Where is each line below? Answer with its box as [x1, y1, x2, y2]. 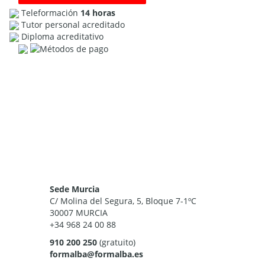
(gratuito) [96, 237, 135, 248]
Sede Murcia [49, 183, 99, 195]
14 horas [80, 7, 115, 18]
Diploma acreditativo [21, 30, 104, 42]
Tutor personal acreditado [21, 18, 125, 30]
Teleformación [21, 7, 80, 18]
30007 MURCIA [49, 207, 108, 219]
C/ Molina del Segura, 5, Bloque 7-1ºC [49, 195, 196, 207]
